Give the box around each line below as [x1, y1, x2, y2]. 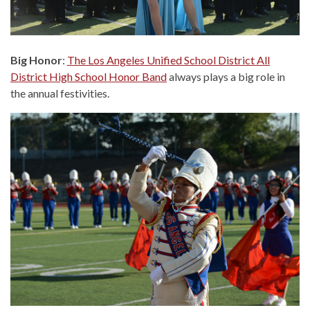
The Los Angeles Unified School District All [67, 53, 270, 67]
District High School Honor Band [10, 70, 167, 84]
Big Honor [10, 53, 62, 67]
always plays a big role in [167, 70, 285, 84]
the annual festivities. [10, 86, 109, 100]
